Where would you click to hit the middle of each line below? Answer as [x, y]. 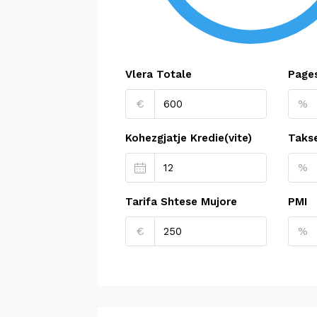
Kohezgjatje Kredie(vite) [189, 138]
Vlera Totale [158, 74]
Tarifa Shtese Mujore [181, 202]
